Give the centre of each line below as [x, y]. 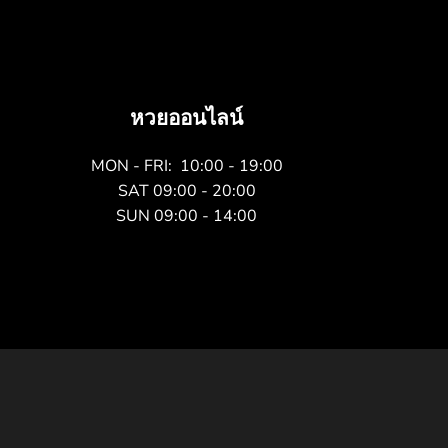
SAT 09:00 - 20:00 [186, 191]
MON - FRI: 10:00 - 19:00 [186, 166]
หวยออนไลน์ [187, 118]
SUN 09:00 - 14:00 [187, 216]
